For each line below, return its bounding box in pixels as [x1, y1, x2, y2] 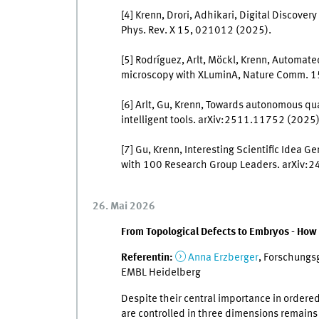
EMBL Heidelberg [120, 267, 201, 279]
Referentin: [120, 252, 173, 264]
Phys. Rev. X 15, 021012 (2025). [120, 25, 271, 37]
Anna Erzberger [187, 252, 258, 264]
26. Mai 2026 [92, 200, 155, 212]
